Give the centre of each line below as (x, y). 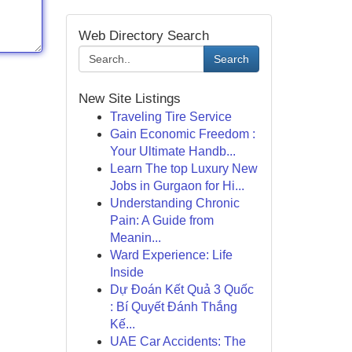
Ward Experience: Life (171, 255)
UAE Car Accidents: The (178, 341)
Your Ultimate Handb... (172, 151)
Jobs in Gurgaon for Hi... (177, 186)
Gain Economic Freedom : (182, 134)
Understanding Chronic (174, 203)
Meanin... (135, 238)
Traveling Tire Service (170, 117)
